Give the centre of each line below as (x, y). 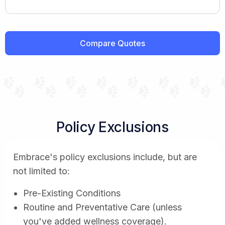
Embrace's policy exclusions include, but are (105, 157)
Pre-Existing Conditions (72, 193)
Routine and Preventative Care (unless (102, 207)
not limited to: (41, 171)
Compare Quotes (113, 43)
